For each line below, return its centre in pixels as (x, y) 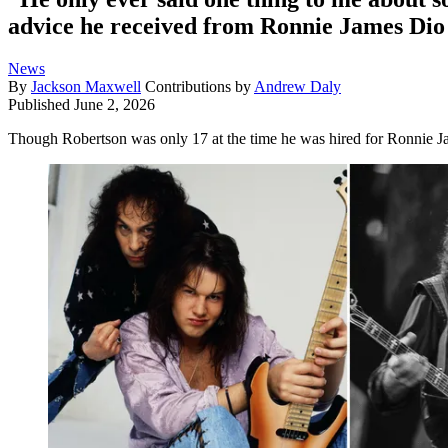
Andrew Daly (297, 86)
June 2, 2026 (114, 104)
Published (41, 104)
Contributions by (199, 86)
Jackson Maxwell (86, 86)
